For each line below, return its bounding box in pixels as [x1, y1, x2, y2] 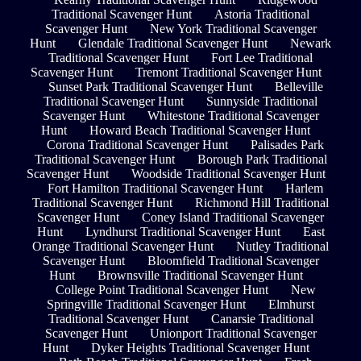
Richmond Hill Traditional [195, 196, 329, 210]
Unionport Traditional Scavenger [149, 326, 317, 341]
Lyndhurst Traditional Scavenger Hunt [85, 225, 280, 239]
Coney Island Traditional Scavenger [142, 210, 324, 225]
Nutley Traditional [236, 239, 329, 254]
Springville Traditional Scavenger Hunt [47, 297, 246, 312]
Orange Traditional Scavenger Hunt [32, 239, 214, 254]
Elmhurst [268, 297, 314, 312]
